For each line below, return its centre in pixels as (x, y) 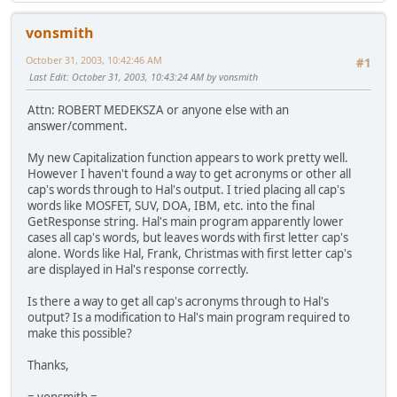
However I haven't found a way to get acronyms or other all (189, 174)
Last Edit (48, 77)
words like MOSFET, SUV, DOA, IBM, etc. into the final (171, 206)
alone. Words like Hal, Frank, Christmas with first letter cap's (190, 254)
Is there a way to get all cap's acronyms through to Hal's (178, 302)
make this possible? (80, 334)
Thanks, (48, 366)
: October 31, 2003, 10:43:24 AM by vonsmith (162, 77)
